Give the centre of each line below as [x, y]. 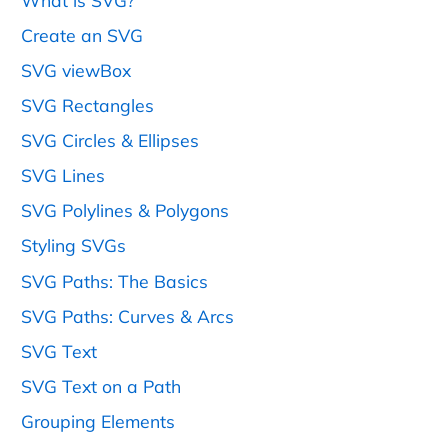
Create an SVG [82, 35]
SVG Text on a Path [101, 385]
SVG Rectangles [87, 105]
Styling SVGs [73, 245]
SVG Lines [63, 175]
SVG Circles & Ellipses [110, 140]
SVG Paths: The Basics [114, 280]
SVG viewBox [76, 70]
